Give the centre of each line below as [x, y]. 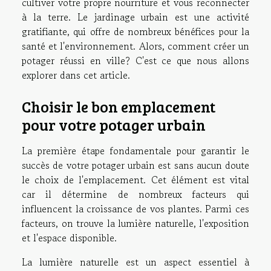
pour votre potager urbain [114, 124]
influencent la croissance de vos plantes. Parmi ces [135, 208]
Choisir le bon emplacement [119, 106]
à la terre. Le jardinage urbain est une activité [135, 17]
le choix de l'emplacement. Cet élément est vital [135, 179]
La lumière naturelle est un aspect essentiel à [135, 262]
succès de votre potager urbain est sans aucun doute [135, 165]
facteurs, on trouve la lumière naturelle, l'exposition [135, 223]
